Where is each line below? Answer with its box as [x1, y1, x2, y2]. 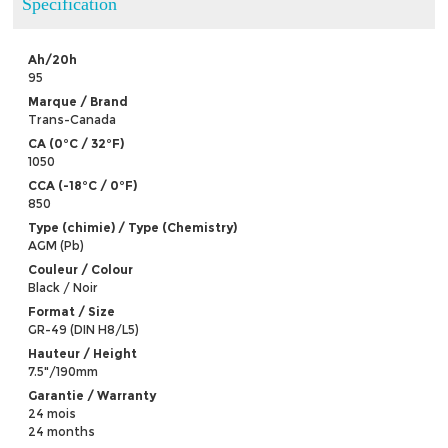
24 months [28, 423, 96, 439]
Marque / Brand [28, 93, 129, 109]
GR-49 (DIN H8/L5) [28, 321, 140, 337]
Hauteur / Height [28, 345, 138, 361]
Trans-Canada [28, 111, 117, 127]
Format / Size [28, 303, 116, 319]
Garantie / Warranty [28, 387, 157, 403]
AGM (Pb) [28, 237, 85, 253]
